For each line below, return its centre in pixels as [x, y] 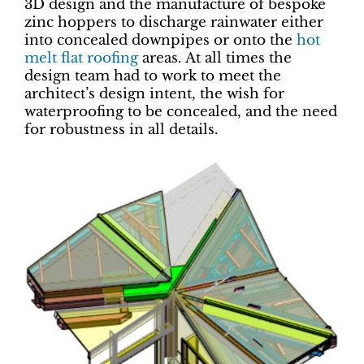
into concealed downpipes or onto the [160, 40]
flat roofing [100, 58]
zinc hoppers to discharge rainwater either [174, 22]
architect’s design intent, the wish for [154, 93]
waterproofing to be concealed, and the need [181, 111]
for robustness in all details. [121, 129]
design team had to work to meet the [153, 76]
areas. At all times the [215, 58]
